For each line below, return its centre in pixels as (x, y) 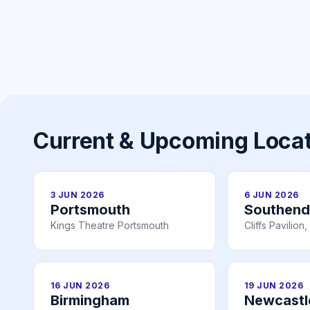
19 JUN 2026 (274, 286)
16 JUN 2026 (80, 286)
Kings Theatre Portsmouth (110, 226)
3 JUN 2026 (77, 195)
